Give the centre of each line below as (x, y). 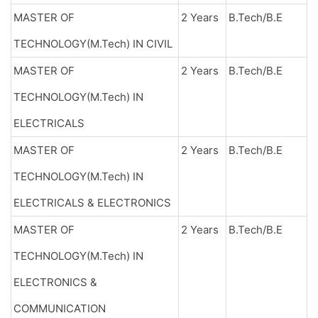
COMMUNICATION (60, 308)
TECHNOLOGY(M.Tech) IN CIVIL (93, 44)
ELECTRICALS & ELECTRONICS (92, 203)
